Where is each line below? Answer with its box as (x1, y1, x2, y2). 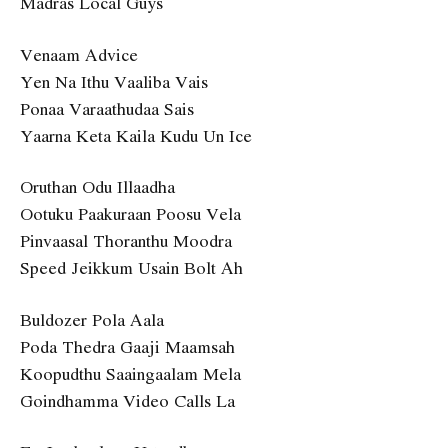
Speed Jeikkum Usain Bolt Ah (20, 255, 243, 281)
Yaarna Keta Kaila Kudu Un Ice (20, 122, 252, 148)
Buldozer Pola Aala (20, 306, 164, 332)
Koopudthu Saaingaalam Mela (20, 360, 241, 386)
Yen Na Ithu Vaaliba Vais (20, 68, 208, 94)
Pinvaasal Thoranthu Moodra (20, 228, 232, 254)
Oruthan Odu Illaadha (20, 174, 175, 200)
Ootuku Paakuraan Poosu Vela (20, 201, 241, 227)
